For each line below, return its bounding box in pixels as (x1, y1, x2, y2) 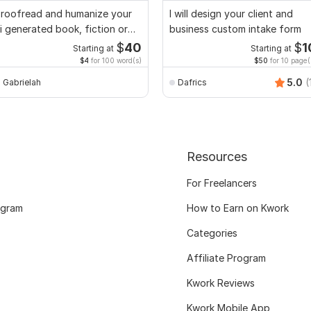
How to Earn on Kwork (186, 202, 289, 215)
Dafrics (178, 76, 207, 87)
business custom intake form (169, 23, 301, 35)
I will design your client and (169, 8, 293, 20)
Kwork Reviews (186, 277, 255, 289)
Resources (186, 149, 247, 165)
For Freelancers (186, 177, 257, 190)
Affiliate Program (186, 252, 266, 264)
